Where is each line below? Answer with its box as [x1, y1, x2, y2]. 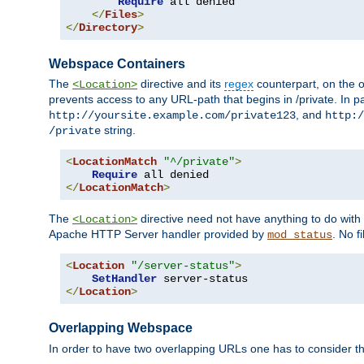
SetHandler [92, 272, 157, 286]
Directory [79, 21, 137, 35]
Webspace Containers [49, 57, 185, 71]
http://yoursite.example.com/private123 [49, 109, 296, 123]
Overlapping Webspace [49, 321, 193, 336]
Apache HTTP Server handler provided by [49, 227, 267, 241]
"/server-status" [131, 259, 235, 273]
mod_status [267, 228, 332, 242]
